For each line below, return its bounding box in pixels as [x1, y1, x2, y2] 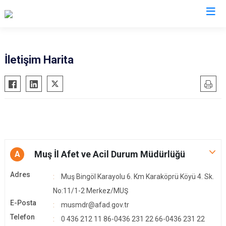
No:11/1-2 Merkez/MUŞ [53, 187, 128, 195]
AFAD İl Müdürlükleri [63, 28, 163, 40]
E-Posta [10, 199, 36, 207]
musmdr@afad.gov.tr [61, 201, 129, 209]
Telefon [10, 213, 35, 221]
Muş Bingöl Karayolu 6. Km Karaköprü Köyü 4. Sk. [61, 173, 214, 181]
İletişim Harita [5, 53, 74, 66]
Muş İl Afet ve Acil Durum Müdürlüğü [34, 149, 185, 159]
